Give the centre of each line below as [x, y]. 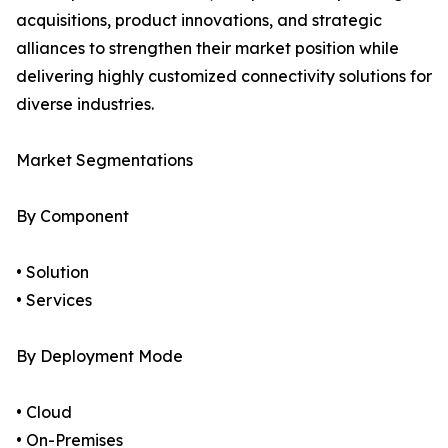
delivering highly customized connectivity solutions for [224, 76]
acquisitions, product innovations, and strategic [199, 20]
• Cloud [44, 412]
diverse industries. [85, 104]
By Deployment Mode [99, 356]
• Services [54, 300]
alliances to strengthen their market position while [207, 48]
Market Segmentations [104, 160]
